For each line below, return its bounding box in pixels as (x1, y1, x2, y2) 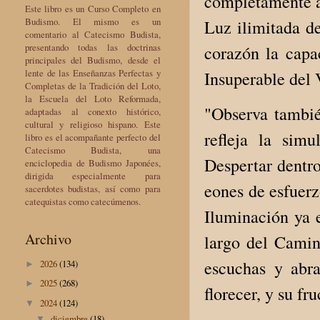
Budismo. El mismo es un (25, 14, 161, 28)
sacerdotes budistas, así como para (25, 181, 161, 195)
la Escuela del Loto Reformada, (25, 91, 161, 105)
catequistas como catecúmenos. (25, 194, 141, 208)
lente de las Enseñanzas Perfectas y (25, 66, 161, 79)
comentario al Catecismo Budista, (25, 27, 161, 41)
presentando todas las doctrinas (25, 40, 161, 54)
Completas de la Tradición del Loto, (25, 79, 161, 92)
